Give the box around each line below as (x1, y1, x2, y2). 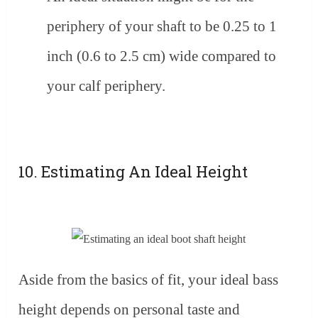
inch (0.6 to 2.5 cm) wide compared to (47, 47, 277, 65)
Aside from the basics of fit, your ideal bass (18, 270, 279, 288)
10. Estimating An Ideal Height (18, 160, 248, 182)
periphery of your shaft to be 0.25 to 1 (47, 17, 278, 35)
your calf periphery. (47, 77, 166, 94)
